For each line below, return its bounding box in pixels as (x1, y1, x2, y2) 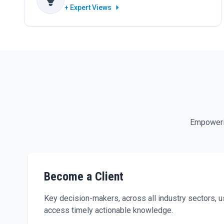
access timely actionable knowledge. (44, 205, 173, 215)
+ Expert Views (64, 3, 111, 12)
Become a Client (44, 169, 123, 184)
